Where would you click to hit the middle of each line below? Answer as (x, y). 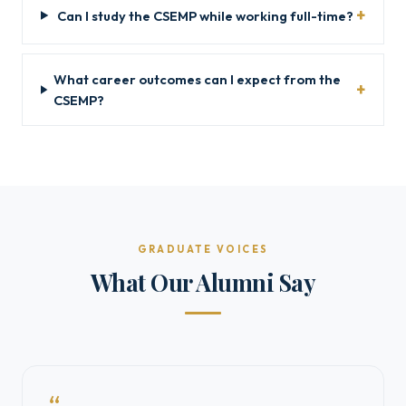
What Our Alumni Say (203, 282)
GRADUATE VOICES (203, 249)
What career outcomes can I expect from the (198, 79)
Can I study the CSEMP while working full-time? (206, 15)
